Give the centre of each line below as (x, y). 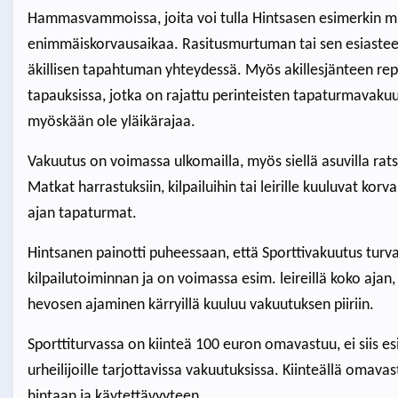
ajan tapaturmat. (84, 214)
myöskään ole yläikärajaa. (111, 123)
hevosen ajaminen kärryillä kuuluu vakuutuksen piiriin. (200, 306)
